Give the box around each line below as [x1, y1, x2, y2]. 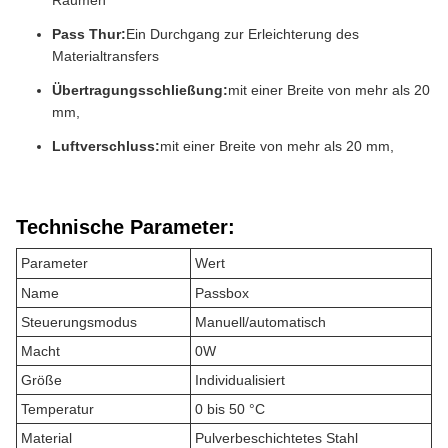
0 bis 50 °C [195, 401, 265, 417]
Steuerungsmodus [21, 314, 137, 330]
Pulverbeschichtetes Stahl [195, 430, 358, 446]
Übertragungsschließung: [52, 82, 228, 98]
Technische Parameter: [16, 216, 235, 238]
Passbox [195, 285, 249, 301]
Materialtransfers [52, 48, 159, 64]
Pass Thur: [52, 26, 126, 42]
